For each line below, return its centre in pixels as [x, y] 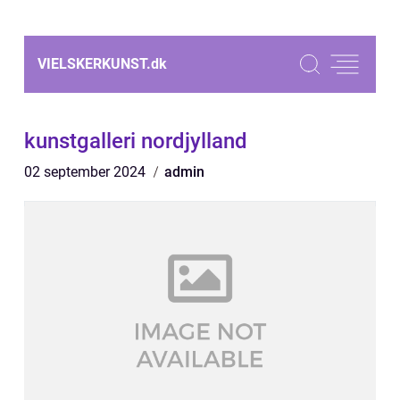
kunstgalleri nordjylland [136, 141]
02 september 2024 [87, 172]
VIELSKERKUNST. [94, 64]
